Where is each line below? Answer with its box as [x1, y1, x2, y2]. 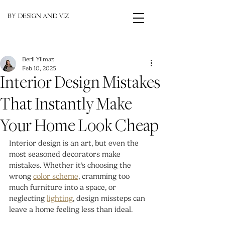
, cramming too [78, 172, 132, 181]
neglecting [9, 194, 47, 203]
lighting [47, 194, 73, 203]
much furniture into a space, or [9, 183, 118, 192]
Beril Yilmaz [22, 56, 54, 63]
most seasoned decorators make [9, 150, 123, 159]
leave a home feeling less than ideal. [9, 205, 133, 214]
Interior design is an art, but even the [9, 139, 141, 148]
